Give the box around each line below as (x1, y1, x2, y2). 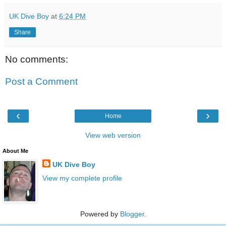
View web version (85, 131, 141, 139)
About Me (3, 147, 28, 154)
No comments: (5, 53, 68, 65)
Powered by (80, 210, 120, 218)
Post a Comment (5, 76, 78, 87)
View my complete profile (42, 174, 122, 183)
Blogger (120, 210, 144, 218)
